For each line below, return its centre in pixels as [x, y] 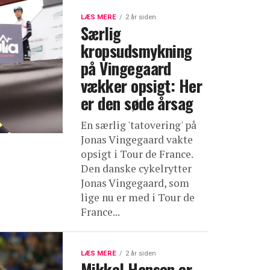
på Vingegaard [126, 68]
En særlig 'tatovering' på [139, 125]
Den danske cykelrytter [136, 168]
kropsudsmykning [137, 50]
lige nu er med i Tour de [138, 197]
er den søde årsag [137, 103]
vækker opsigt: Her [142, 85]
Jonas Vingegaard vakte [137, 139]
